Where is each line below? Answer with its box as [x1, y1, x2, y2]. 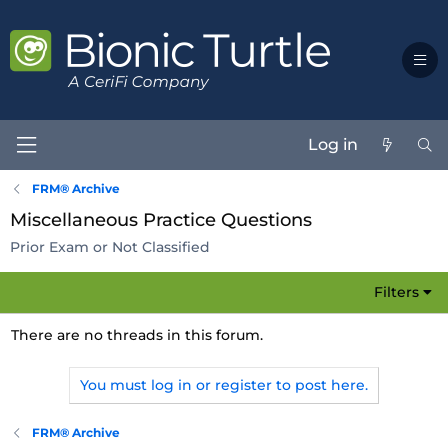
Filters [374, 283, 420, 301]
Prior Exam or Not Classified [10, 238, 210, 256]
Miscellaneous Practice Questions [10, 209, 312, 231]
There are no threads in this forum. [11, 326, 263, 344]
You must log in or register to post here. [80, 376, 368, 394]
